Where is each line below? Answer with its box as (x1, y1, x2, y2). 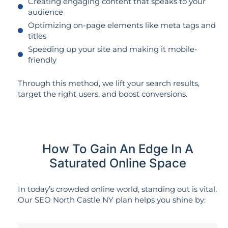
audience (27, 7, 63, 17)
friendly (27, 54, 56, 65)
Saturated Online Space (49, 156, 186, 171)
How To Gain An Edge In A (42, 141, 193, 157)
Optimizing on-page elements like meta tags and (27, 20, 216, 30)
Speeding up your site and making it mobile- (27, 44, 197, 54)
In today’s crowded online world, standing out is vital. (18, 184, 217, 194)
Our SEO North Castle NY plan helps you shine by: (18, 195, 206, 205)
